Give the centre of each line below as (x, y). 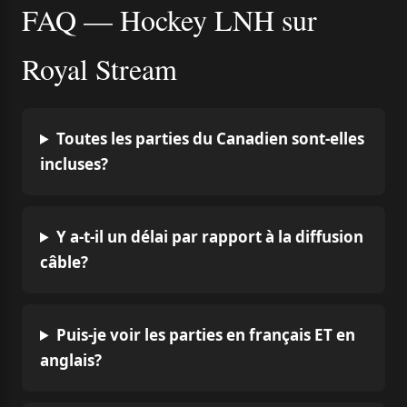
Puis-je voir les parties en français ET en (206, 335)
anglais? (71, 360)
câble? (64, 262)
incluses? (74, 164)
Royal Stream (99, 69)
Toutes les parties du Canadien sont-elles (211, 139)
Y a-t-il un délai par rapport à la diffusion (210, 237)
